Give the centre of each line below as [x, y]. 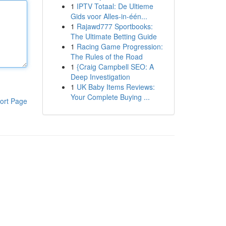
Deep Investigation [100, 77]
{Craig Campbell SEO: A [115, 67]
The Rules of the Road [106, 56]
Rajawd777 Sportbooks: [115, 26]
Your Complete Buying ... [110, 97]
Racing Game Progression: [120, 46]
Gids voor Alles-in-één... [109, 16]
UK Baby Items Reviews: [116, 87]
